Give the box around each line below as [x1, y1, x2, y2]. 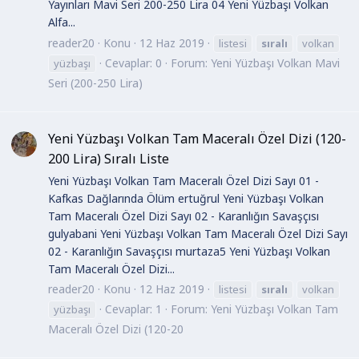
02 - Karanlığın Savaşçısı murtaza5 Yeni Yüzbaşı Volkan [48, 243, 330, 259]
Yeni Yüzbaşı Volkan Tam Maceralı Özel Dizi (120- [48, 130, 346, 148]
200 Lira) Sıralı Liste [48, 150, 169, 168]
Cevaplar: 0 [105, 54, 162, 71]
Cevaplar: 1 [105, 301, 162, 317]
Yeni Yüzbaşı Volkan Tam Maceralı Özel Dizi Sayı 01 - [48, 172, 319, 188]
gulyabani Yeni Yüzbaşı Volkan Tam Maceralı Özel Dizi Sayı [48, 225, 348, 241]
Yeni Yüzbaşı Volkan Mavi [211, 54, 340, 71]
